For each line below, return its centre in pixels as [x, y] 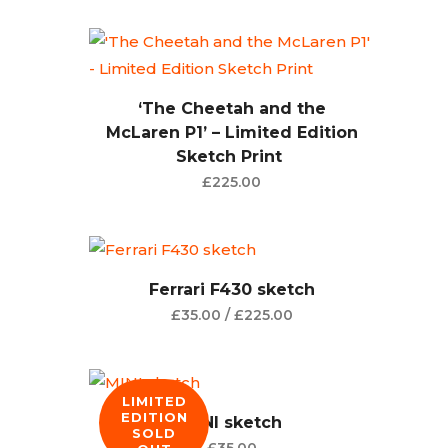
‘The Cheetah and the [231, 108]
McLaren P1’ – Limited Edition [231, 132]
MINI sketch [231, 422]
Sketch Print [231, 156]
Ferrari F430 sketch [231, 289]
